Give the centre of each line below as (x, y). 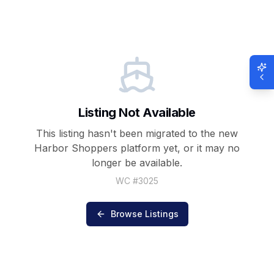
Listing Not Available (137, 112)
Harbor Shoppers (76, 148)
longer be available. (137, 162)
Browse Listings (144, 213)
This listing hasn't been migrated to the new (137, 133)
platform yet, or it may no (179, 148)
